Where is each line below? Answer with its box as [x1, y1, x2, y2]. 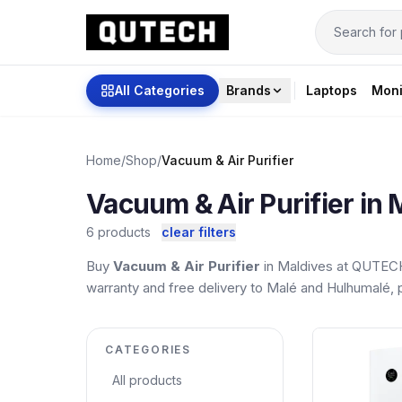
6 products [86, 224, 154, 240]
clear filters [162, 224, 236, 240]
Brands [226, 83, 271, 98]
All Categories [115, 83, 205, 98]
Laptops [306, 83, 357, 98]
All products [112, 372, 182, 388]
